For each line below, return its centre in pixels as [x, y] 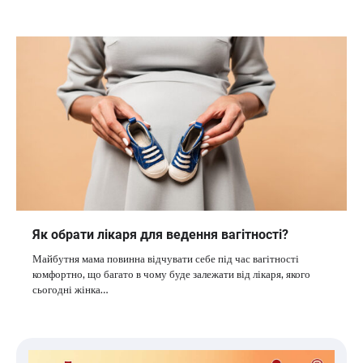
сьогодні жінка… [70, 289]
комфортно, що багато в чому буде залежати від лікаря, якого [171, 273]
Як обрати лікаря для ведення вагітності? [160, 234]
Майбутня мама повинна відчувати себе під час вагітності [166, 258]
